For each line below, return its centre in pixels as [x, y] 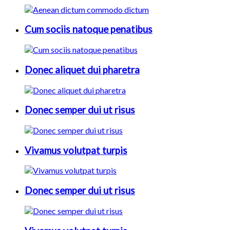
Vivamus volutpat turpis [76, 150]
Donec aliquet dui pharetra [82, 70]
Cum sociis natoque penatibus [89, 30]
